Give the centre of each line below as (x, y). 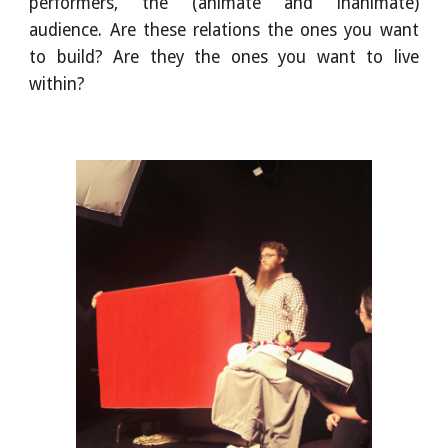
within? (57, 83)
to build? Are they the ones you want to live (224, 56)
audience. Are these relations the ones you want (224, 29)
